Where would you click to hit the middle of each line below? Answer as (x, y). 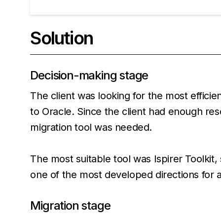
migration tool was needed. (91, 127)
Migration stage (70, 205)
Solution (61, 38)
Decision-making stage (89, 75)
